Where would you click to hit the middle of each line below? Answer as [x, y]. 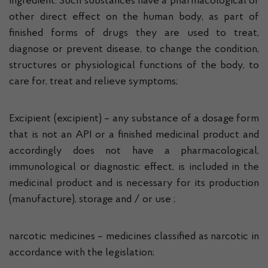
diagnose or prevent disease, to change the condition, [134, 50]
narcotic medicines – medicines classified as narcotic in [134, 237]
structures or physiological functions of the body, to [134, 66]
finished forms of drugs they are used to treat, [134, 33]
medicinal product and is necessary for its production [134, 184]
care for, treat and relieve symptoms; [93, 82]
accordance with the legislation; [82, 253]
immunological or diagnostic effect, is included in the [134, 167]
